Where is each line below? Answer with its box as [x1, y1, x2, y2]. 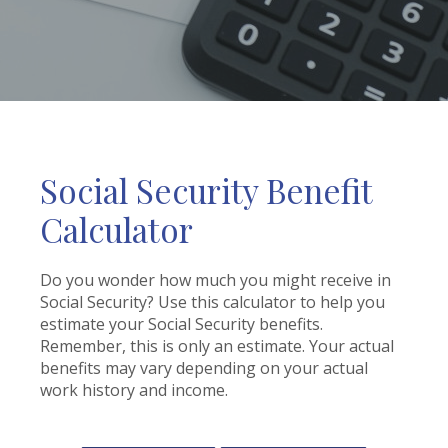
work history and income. [40, 379, 228, 401]
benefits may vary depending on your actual [40, 357, 368, 379]
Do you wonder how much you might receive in [40, 269, 391, 291]
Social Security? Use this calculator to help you [40, 291, 385, 313]
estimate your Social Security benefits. [40, 313, 323, 335]
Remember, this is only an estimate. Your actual [40, 335, 394, 357]
